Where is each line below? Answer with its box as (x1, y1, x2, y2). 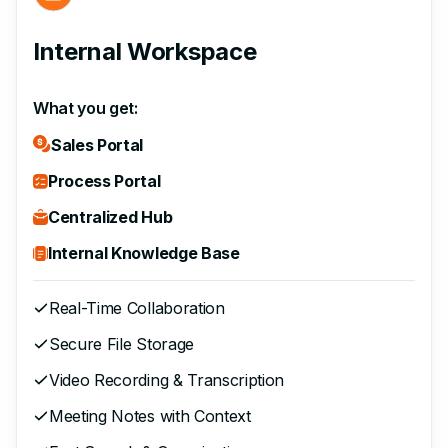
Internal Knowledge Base (48, 242, 240, 263)
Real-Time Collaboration (49, 297, 225, 318)
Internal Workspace (33, 36, 257, 66)
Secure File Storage (49, 333, 194, 354)
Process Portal (48, 170, 161, 191)
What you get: (33, 97, 138, 118)
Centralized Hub (48, 206, 173, 227)
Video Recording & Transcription (49, 369, 285, 390)
